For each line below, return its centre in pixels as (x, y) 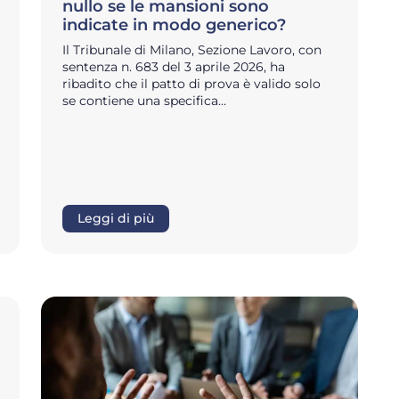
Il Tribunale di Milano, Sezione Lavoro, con (192, 50)
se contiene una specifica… (144, 101)
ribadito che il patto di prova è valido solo (191, 84)
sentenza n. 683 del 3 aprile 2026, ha (174, 67)
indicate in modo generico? (176, 25)
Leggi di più (116, 218)
